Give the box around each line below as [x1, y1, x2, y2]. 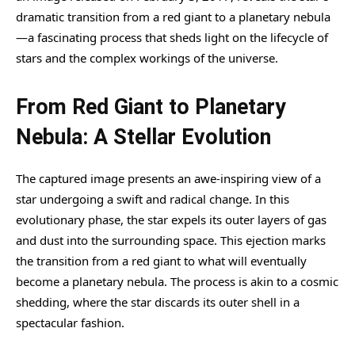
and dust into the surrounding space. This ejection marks [16, 231, 326, 248]
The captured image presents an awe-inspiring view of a [16, 170, 321, 186]
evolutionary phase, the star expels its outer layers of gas [16, 211, 326, 227]
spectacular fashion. [16, 314, 124, 330]
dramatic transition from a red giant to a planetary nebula [16, 8, 330, 25]
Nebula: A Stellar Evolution [16, 124, 271, 150]
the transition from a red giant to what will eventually [16, 252, 307, 269]
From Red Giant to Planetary [16, 94, 286, 120]
